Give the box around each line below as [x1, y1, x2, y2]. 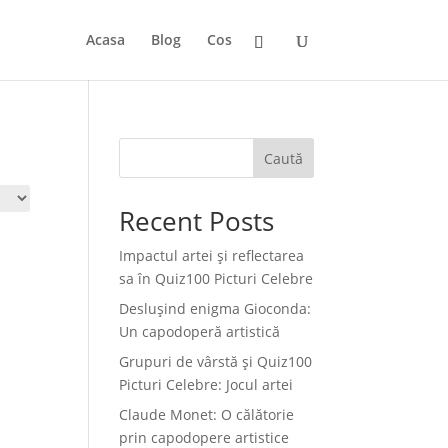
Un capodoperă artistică [119, 322, 281, 341]
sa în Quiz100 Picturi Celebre [119, 269, 314, 288]
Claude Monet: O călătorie [119, 405, 295, 424]
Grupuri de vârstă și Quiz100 [119, 352, 313, 371]
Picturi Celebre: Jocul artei [119, 375, 294, 394]
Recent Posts [119, 203, 275, 239]
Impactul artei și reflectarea [119, 246, 305, 265]
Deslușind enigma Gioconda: [119, 299, 312, 318]
